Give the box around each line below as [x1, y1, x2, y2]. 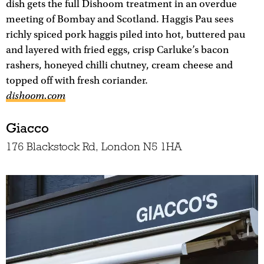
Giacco [6, 119, 49, 136]
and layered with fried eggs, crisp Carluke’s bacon [6, 44, 229, 57]
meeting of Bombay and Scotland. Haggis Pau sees [6, 14, 233, 26]
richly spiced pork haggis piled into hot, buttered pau [6, 29, 245, 41]
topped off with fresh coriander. [6, 75, 148, 87]
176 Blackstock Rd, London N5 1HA [6, 139, 182, 153]
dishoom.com [6, 90, 65, 103]
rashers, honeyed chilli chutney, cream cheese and [6, 60, 233, 72]
